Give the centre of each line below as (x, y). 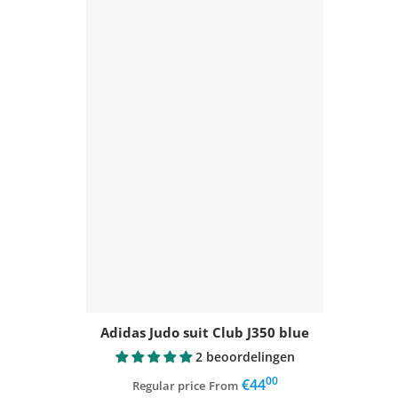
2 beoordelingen (245, 356)
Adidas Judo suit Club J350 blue (205, 332)
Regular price (168, 385)
